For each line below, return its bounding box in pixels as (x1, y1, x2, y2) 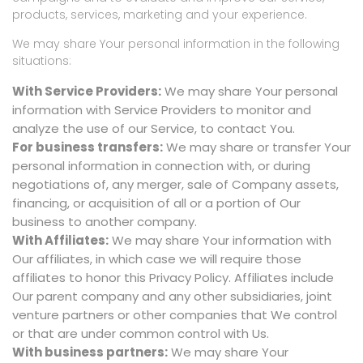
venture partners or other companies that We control (12, 306, 337, 324)
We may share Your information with (109, 232, 331, 250)
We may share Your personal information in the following (12, 36, 340, 53)
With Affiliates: (12, 232, 109, 250)
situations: (12, 53, 71, 70)
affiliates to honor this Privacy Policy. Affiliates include (12, 269, 334, 287)
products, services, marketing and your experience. (12, 6, 307, 23)
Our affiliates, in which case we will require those (12, 250, 301, 268)
